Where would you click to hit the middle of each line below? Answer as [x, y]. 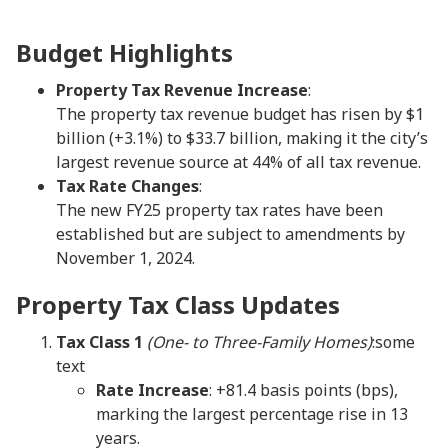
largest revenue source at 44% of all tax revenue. [238, 162]
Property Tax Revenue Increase [182, 90]
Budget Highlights [124, 52]
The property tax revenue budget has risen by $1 [240, 114]
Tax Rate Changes [127, 186]
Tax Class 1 [99, 342]
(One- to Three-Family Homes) [259, 342]
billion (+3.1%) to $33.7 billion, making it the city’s [242, 138]
